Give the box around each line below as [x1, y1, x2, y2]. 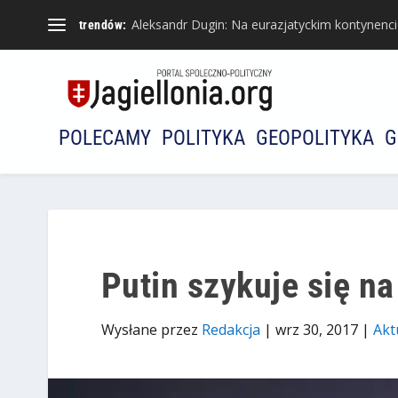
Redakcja [201, 320, 260, 340]
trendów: [78, 18, 127, 32]
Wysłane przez [100, 320, 202, 340]
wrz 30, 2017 [275, 320, 358, 340]
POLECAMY [59, 126, 151, 151]
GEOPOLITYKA [256, 126, 374, 151]
